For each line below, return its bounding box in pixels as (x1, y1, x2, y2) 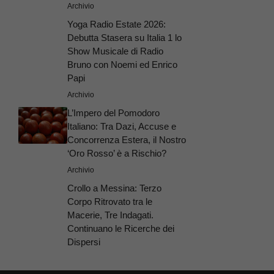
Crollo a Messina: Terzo (67, 182, 161, 193)
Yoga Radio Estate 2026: (67, 18, 166, 29)
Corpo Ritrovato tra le (67, 196, 152, 207)
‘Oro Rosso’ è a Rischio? (67, 147, 166, 158)
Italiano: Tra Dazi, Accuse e (67, 120, 176, 131)
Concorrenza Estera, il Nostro (67, 134, 186, 145)
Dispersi (67, 236, 100, 247)
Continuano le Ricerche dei (67, 223, 174, 234)
